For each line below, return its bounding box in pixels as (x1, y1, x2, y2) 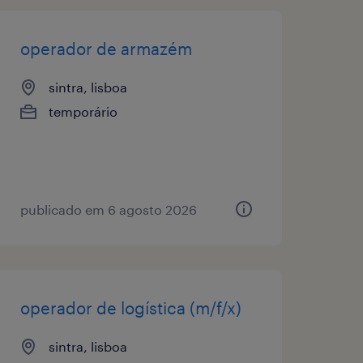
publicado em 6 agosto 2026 (19, 201, 197, 217)
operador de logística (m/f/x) (19, 297, 241, 318)
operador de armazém (19, 38, 192, 58)
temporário (48, 103, 117, 119)
